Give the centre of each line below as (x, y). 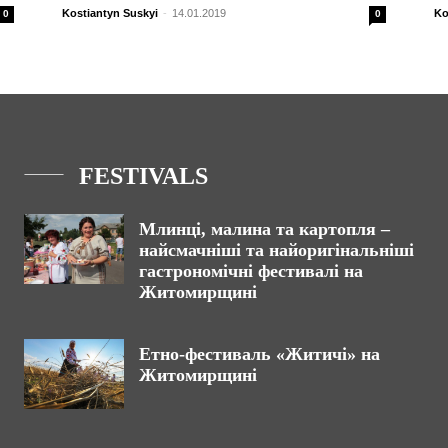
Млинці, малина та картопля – (264, 229)
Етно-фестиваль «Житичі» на (259, 354)
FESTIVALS (143, 176)
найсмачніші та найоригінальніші (276, 250)
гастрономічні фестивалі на (251, 271)
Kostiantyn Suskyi (110, 12)
